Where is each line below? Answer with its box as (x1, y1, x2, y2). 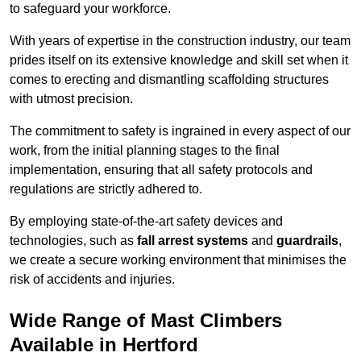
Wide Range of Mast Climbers (10, 309, 282, 332)
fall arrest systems (137, 234, 248, 248)
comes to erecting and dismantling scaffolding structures (10, 73, 329, 87)
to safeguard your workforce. (10, 2, 171, 16)
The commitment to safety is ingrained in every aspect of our (10, 124, 351, 139)
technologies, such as (10, 234, 137, 248)
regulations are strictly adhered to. (10, 182, 202, 197)
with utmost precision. (10, 92, 133, 106)
